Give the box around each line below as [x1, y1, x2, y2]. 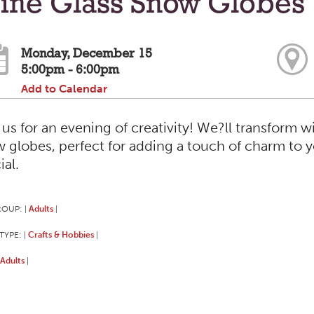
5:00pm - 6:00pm [21, 63, 120, 77]
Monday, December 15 [21, 47, 153, 61]
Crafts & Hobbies [28, 228, 94, 240]
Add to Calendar [21, 81, 108, 95]
